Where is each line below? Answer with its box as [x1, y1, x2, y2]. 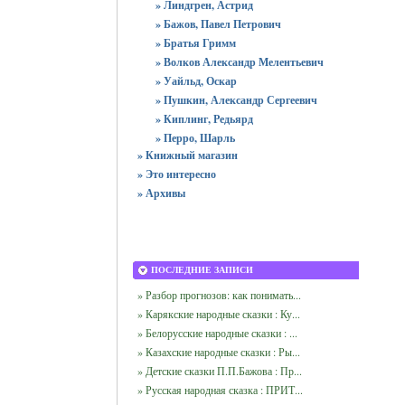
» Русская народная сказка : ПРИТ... [137, 382, 303, 397]
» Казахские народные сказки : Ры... [137, 344, 300, 359]
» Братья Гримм [155, 35, 236, 51]
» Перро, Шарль [155, 130, 235, 146]
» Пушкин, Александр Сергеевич [155, 92, 317, 108]
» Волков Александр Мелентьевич [155, 54, 324, 70]
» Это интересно [137, 166, 216, 182]
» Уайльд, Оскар [155, 73, 237, 89]
